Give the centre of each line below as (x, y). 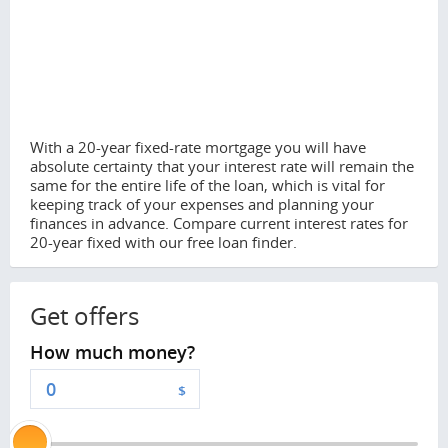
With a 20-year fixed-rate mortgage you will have (198, 147)
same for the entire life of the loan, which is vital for (207, 185)
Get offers (84, 316)
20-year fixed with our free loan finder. (163, 242)
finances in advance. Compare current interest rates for (219, 223)
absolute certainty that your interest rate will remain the (222, 166)
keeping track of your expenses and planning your (202, 204)
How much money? (112, 352)
